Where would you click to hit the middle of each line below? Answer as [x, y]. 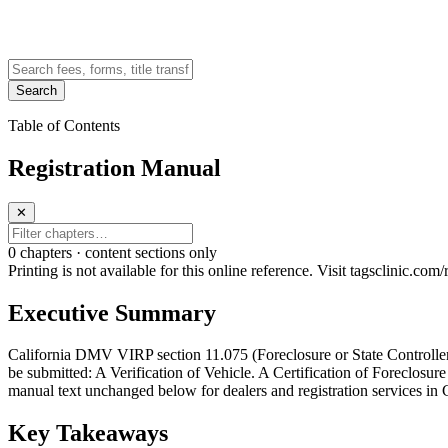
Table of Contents [64, 125]
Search [36, 90]
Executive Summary [112, 312]
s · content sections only [141, 252]
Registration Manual [114, 167]
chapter [43, 252]
